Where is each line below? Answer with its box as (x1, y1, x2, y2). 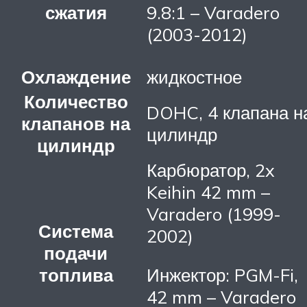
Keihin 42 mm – (147, 180, 270, 203)
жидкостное (147, 65, 242, 88)
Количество (23, 90, 128, 112)
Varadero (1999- (147, 202, 281, 225)
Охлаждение (21, 65, 131, 88)
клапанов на (21, 112, 130, 134)
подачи (44, 241, 108, 264)
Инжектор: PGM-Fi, (147, 264, 298, 286)
